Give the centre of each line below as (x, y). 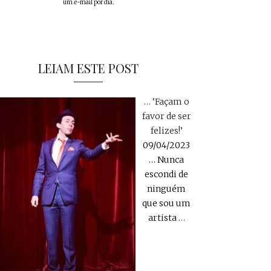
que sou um (167, 204)
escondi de (167, 175)
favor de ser (166, 116)
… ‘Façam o (166, 102)
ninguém (167, 189)
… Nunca (167, 160)
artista (163, 218)
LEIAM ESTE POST (88, 68)
